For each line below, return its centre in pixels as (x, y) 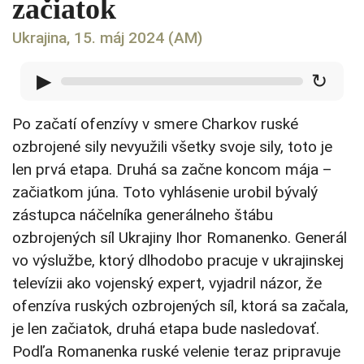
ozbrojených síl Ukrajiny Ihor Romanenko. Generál (180, 238)
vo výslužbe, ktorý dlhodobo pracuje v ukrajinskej (178, 261)
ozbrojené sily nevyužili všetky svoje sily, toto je (172, 147)
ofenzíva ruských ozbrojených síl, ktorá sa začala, (180, 306)
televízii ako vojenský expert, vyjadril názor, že (167, 284)
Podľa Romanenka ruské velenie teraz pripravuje (176, 352)
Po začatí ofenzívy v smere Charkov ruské (155, 124)
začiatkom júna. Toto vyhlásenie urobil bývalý (165, 193)
